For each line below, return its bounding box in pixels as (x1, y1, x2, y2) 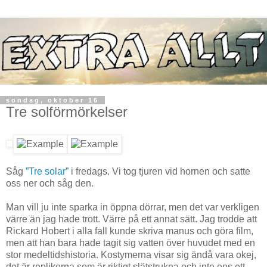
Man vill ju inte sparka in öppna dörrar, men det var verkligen (6, 201, 259, 212)
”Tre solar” (26, 166, 69, 176)
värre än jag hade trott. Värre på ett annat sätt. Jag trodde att (6, 213, 257, 224)
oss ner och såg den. (6, 178, 94, 188)
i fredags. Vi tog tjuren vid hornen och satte (69, 166, 250, 176)
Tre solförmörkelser (6, 104, 128, 120)
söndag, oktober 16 (6, 97, 99, 104)
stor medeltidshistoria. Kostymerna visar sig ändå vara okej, (6, 249, 256, 260)
